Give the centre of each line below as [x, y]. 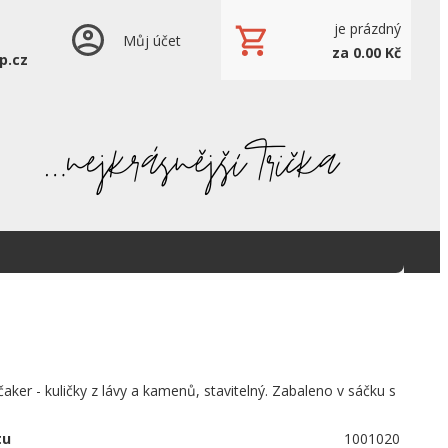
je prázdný [367, 28]
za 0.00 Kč [366, 52]
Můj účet [152, 40]
